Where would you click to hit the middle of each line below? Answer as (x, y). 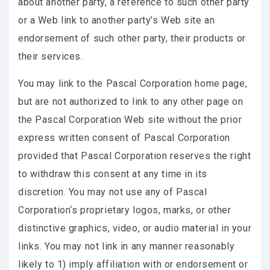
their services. (51, 56)
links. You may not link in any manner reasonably (127, 246)
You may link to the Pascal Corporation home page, (133, 83)
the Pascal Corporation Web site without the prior (130, 120)
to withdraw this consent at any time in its (113, 174)
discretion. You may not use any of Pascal (113, 192)
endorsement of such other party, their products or (132, 38)
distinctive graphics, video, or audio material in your (135, 228)
